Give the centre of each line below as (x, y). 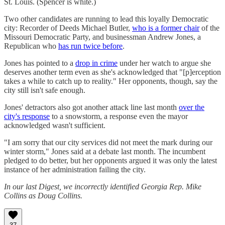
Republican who (31, 46)
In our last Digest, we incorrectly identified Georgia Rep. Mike (103, 187)
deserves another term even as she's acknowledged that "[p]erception (113, 72)
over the (192, 107)
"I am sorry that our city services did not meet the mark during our (108, 143)
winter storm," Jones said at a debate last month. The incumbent (105, 152)
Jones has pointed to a (40, 63)
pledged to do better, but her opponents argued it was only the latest (110, 161)
